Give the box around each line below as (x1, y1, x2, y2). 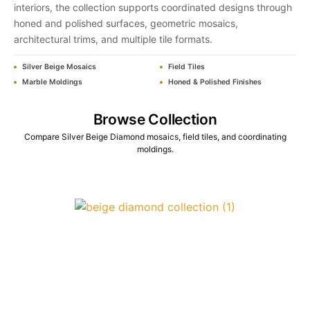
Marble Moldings (22, 77, 82, 87)
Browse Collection (93, 111, 217, 129)
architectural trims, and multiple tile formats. (14, 33, 212, 46)
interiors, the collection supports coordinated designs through (14, 1, 292, 14)
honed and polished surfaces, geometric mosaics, (14, 17, 238, 30)
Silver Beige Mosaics (22, 62, 96, 72)
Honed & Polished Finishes (167, 77, 262, 87)
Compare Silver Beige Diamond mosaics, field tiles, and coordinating (24, 131, 286, 143)
